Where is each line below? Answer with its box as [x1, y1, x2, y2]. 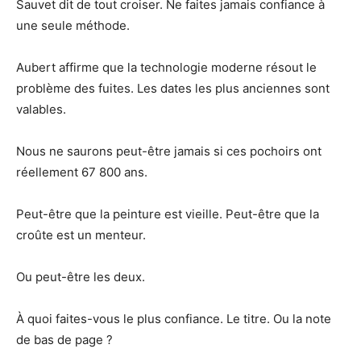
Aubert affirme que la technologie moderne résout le [16, 59, 317, 75]
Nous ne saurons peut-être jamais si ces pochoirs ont [16, 143, 322, 159]
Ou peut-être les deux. [16, 268, 145, 284]
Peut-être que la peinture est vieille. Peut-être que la [16, 205, 319, 222]
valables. [16, 101, 66, 117]
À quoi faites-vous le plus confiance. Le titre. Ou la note [16, 310, 331, 326]
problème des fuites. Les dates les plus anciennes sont [16, 80, 330, 96]
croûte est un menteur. [16, 226, 146, 243]
